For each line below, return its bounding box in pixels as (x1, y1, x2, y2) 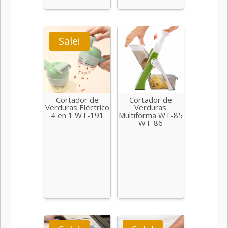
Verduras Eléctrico (45, 102, 110, 113)
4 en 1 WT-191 (51, 110, 104, 121)
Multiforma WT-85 (118, 110, 183, 121)
